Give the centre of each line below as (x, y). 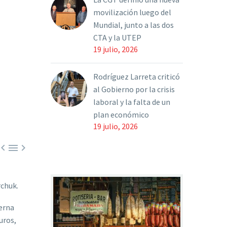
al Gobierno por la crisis (134, 89)
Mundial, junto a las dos (134, 25)
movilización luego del (132, 12)
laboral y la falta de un (132, 102)
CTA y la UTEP (117, 37)
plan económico (121, 115)
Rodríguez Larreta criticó (137, 77)
